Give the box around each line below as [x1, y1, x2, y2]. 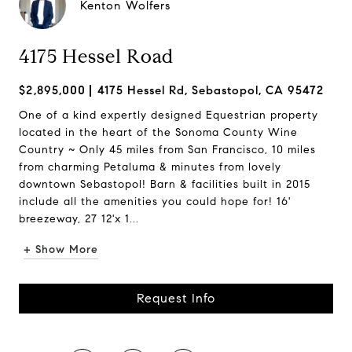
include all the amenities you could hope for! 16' [19, 195, 291, 208]
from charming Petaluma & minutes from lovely [19, 160, 281, 174]
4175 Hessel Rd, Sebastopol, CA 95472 [97, 83, 324, 97]
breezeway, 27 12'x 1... [19, 212, 139, 225]
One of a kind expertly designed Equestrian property [19, 108, 318, 122]
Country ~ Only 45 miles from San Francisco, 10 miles [19, 143, 316, 156]
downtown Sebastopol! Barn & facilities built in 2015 [19, 178, 310, 191]
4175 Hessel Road [19, 45, 174, 68]
